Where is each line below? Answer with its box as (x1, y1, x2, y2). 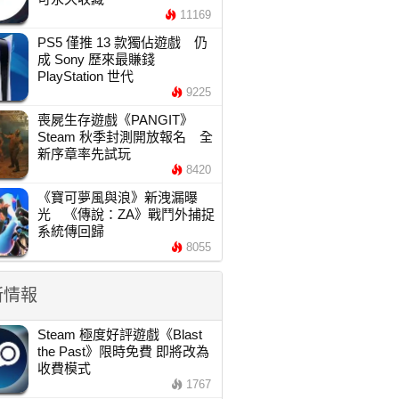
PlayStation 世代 (37, 69, 134, 84)
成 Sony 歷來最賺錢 (37, 52, 155, 67)
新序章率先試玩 (37, 146, 131, 161)
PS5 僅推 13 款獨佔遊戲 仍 (37, 35, 208, 50)
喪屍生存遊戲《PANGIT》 (37, 112, 193, 127)
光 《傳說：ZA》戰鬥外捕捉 (37, 207, 215, 222)
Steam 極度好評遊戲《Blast (37, 327, 202, 342)
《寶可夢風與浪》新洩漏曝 (37, 190, 198, 205)
